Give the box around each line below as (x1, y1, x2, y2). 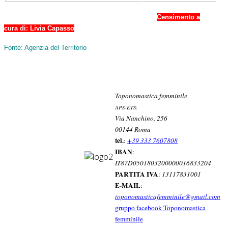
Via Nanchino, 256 (115, 113, 167, 123)
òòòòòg (4, 63, 25, 71)
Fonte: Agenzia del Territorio (4, 43, 87, 51)
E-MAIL (115, 180, 140, 190)
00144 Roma (115, 124, 151, 134)
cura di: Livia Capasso (4, 24, 74, 32)
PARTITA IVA (115, 168, 158, 179)
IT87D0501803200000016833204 (115, 158, 211, 167)
